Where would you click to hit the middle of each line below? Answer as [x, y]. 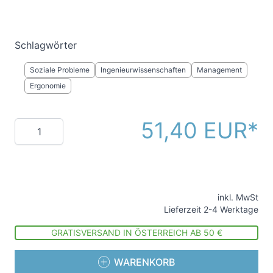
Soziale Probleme [60, 70]
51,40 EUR [194, 131]
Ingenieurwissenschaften [143, 70]
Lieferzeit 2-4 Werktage [211, 210]
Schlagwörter [46, 45]
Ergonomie [48, 86]
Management [219, 70]
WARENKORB [145, 262]
